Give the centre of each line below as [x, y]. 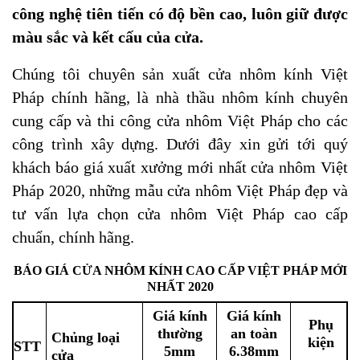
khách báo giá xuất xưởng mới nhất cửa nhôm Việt [180, 167]
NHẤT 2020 [180, 286]
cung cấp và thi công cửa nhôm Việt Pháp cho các [180, 121]
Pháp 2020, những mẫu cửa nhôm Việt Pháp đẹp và [180, 190]
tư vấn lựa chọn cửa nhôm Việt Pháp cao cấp [180, 214]
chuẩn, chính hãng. [73, 237]
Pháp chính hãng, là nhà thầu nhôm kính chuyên [180, 97]
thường [180, 333]
